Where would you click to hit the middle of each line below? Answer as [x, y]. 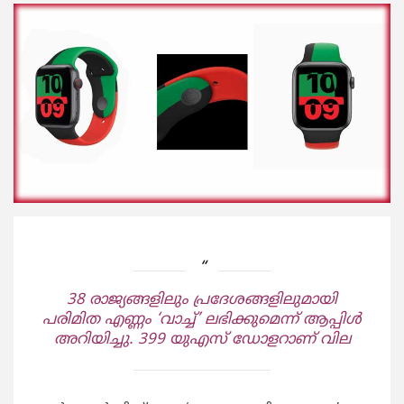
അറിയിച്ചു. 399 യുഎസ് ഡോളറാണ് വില [202, 340]
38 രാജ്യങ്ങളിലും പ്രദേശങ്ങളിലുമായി [202, 300]
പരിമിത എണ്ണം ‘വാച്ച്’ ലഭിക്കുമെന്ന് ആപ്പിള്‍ [202, 320]
